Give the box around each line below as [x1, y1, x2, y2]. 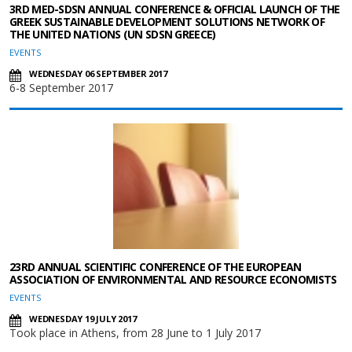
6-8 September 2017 [9, 80, 113, 95]
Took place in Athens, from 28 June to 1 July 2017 [9, 325, 261, 340]
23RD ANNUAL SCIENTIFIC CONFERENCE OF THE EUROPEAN [9, 259, 302, 274]
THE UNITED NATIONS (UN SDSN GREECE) [9, 27, 216, 42]
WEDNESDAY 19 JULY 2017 [29, 313, 137, 324]
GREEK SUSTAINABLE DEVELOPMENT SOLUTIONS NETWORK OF [9, 14, 324, 29]
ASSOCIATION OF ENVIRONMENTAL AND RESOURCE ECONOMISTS [9, 272, 337, 287]
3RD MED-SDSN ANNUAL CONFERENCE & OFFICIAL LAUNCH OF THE [9, 2, 340, 16]
